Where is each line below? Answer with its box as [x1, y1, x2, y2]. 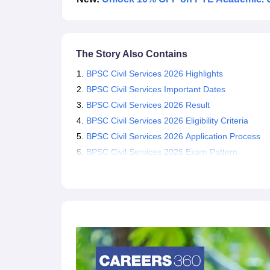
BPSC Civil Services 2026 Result [86, 100, 210, 110]
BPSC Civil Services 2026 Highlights [86, 69, 223, 78]
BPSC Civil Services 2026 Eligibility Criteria [86, 116, 248, 125]
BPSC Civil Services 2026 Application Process [86, 131, 260, 141]
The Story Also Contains [76, 49, 187, 59]
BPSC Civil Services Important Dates [86, 84, 225, 94]
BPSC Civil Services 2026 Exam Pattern [86, 147, 237, 157]
